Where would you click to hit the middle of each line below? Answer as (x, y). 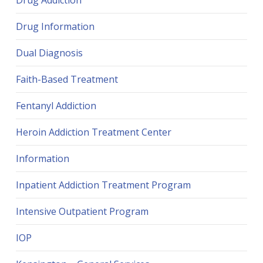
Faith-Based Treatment (67, 80)
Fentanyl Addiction (56, 106)
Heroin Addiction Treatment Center (93, 132)
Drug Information (55, 27)
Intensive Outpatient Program (82, 212)
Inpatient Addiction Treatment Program (103, 185)
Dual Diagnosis (49, 53)
